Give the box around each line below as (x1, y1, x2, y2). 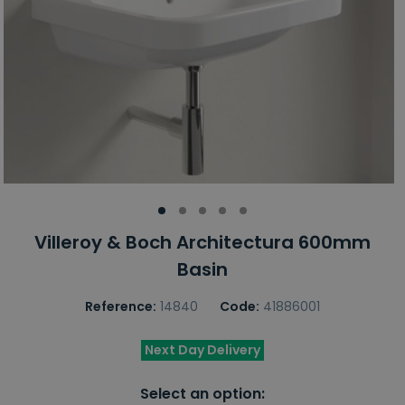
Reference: (85, 297, 156, 316)
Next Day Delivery (145, 341, 260, 360)
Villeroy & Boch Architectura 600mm (34, 230, 371, 256)
